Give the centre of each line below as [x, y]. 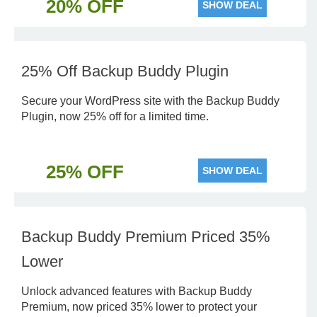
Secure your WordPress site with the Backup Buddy [150, 101]
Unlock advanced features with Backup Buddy [137, 291]
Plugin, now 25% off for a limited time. [115, 116]
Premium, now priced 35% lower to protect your [139, 307]
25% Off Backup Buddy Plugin [125, 71]
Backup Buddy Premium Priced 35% [146, 237]
